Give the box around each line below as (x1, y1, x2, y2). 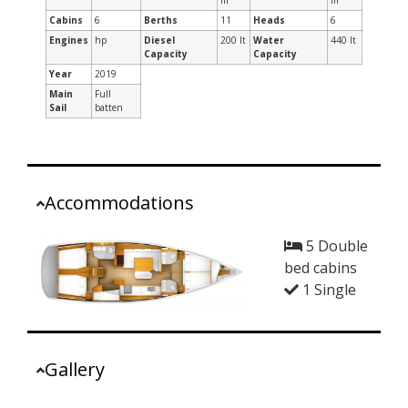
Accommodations (45, 190, 195, 216)
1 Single (298, 280, 356, 301)
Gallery (45, 357, 106, 382)
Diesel (144, 34, 175, 47)
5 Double (301, 236, 368, 257)
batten (95, 101, 123, 115)
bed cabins (283, 258, 357, 279)
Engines (49, 34, 88, 47)
